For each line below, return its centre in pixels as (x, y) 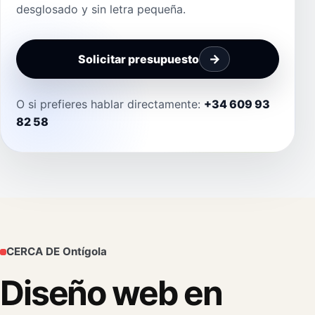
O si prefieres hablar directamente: (110, 104)
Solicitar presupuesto (139, 59)
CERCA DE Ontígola (57, 252)
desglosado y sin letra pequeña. (101, 9)
